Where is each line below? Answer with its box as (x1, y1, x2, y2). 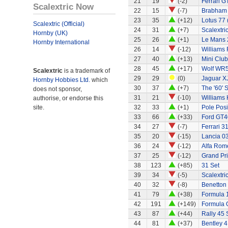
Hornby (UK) (33, 30, 68, 37)
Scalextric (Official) (33, 20, 84, 27)
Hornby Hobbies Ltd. (33, 76, 90, 83)
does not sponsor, (33, 85, 82, 93)
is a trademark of (63, 67, 110, 74)
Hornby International (33, 39, 90, 46)
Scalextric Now (33, 2, 94, 12)
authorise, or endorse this (33, 95, 103, 102)
